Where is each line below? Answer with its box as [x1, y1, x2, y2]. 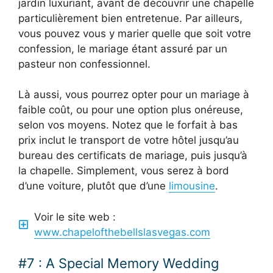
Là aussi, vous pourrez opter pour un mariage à [18, 88, 249, 101]
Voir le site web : [34, 210, 116, 223]
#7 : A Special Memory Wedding [18, 255, 219, 272]
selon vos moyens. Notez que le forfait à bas [18, 119, 238, 132]
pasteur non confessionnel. [18, 57, 151, 70]
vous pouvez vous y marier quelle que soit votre [18, 27, 251, 40]
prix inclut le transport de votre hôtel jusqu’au [18, 134, 239, 147]
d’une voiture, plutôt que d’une [18, 180, 169, 193]
